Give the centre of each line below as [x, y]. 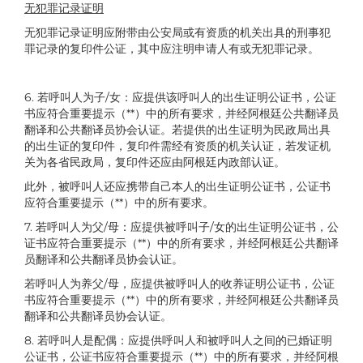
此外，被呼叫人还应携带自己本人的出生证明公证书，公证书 [177, 186]
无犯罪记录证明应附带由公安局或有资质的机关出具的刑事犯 [177, 32]
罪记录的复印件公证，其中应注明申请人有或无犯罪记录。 [172, 48]
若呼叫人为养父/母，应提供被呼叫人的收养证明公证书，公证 [179, 283]
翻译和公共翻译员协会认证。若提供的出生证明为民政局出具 [177, 129]
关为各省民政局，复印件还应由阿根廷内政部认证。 [155, 162]
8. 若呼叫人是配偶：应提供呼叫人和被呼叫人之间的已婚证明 [178, 340]
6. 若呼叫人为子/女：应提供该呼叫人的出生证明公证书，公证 [180, 97]
